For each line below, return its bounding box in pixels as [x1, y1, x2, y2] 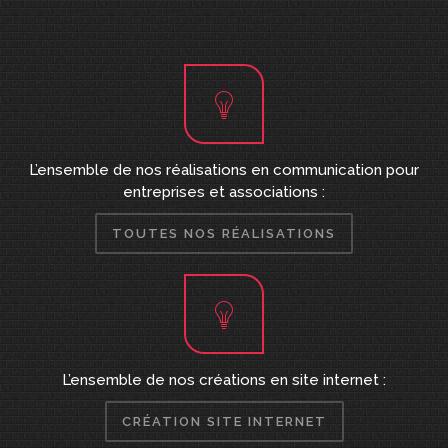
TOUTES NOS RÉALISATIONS [112, 226, 336, 241]
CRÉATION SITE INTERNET [121, 414, 327, 429]
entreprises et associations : [123, 183, 325, 201]
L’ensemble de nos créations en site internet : [62, 371, 386, 389]
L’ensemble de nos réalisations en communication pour [29, 161, 419, 179]
